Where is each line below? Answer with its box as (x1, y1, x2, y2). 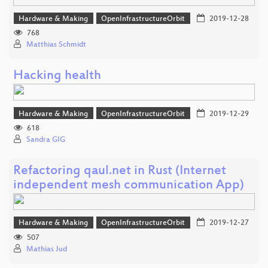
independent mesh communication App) (13, 178, 244, 194)
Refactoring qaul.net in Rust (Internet (13, 164, 226, 179)
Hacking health (13, 69, 101, 84)
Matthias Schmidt (26, 41, 86, 50)
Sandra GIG (26, 136, 65, 145)
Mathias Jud (26, 245, 67, 254)
